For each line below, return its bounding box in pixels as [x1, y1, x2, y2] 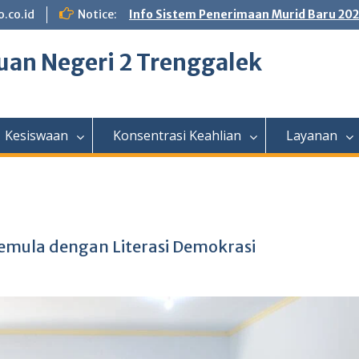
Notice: [78, 7, 117, 22]
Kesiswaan [5, 127, 68, 144]
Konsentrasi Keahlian [113, 127, 241, 144]
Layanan [286, 127, 337, 144]
